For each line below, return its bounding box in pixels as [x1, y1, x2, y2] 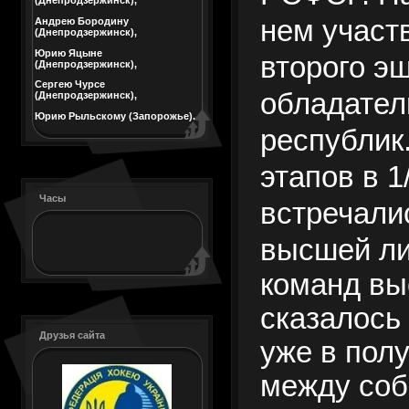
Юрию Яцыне [35, 47, 102, 58]
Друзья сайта [39, 330, 105, 341]
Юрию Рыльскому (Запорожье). [35, 110, 195, 121]
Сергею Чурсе [35, 79, 105, 90]
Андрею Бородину [35, 15, 129, 26]
